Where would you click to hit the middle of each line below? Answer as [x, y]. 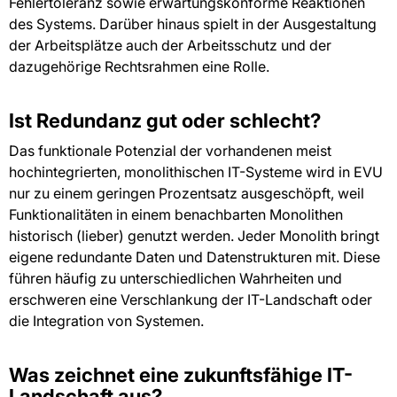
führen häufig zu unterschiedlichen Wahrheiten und [175, 279]
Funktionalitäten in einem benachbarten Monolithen [176, 215]
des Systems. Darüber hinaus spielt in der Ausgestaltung [193, 24]
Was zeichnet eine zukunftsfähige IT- [181, 374]
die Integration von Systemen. [106, 321]
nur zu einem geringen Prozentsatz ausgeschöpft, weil [187, 194]
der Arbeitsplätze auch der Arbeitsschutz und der [170, 46]
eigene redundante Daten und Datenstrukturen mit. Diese [195, 257]
